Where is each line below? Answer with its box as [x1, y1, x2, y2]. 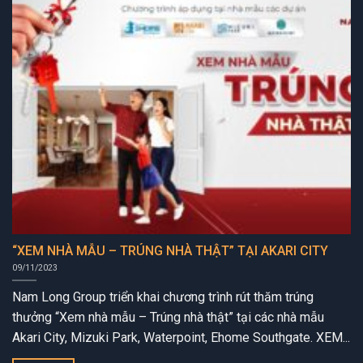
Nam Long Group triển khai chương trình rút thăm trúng [12, 289, 314, 305]
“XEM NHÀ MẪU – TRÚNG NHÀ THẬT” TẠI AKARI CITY [12, 243, 328, 259]
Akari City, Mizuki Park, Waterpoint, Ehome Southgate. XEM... [12, 330, 350, 346]
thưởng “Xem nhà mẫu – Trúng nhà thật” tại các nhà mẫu [12, 310, 324, 326]
